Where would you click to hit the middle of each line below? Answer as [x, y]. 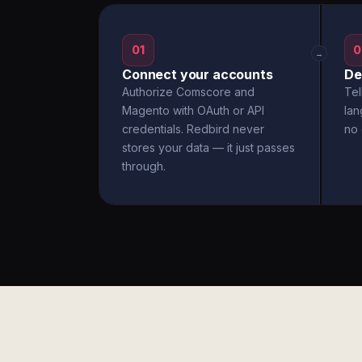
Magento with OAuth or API [193, 110]
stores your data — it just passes [208, 147]
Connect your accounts [198, 74]
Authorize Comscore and [188, 92]
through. [144, 166]
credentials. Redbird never [193, 129]
